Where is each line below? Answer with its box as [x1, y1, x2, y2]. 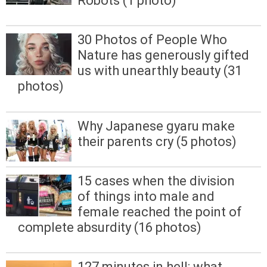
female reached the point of [77, 204, 242, 219]
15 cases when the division [77, 173, 235, 188]
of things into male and [77, 188, 215, 204]
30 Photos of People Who [77, 32, 227, 48]
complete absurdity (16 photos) [18, 219, 201, 235]
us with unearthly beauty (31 [77, 63, 242, 79]
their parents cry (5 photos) [77, 133, 237, 149]
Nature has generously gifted [77, 48, 249, 63]
